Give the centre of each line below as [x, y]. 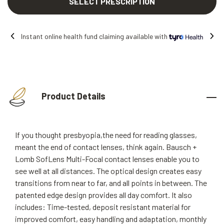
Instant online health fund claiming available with [95, 36]
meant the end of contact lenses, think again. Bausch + [106, 146]
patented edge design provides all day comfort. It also [103, 194]
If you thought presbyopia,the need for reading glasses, [106, 134]
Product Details [72, 96]
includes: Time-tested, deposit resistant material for [103, 206]
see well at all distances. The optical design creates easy [108, 170]
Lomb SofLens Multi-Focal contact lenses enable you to [107, 158]
